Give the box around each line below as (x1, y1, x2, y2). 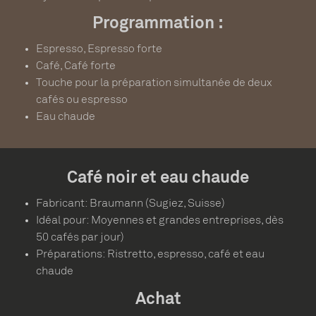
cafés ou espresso (36, 95, 128, 106)
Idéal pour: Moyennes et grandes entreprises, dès (36, 215, 284, 226)
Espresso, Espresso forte (36, 44, 163, 55)
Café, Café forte (36, 61, 116, 72)
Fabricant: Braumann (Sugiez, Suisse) (36, 198, 226, 209)
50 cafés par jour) (36, 232, 125, 243)
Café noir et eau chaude (67, 171, 249, 187)
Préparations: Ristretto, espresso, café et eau (36, 249, 265, 260)
